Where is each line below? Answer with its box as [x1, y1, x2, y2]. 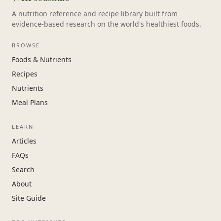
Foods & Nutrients [12, 55, 72, 64]
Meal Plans [12, 98, 48, 107]
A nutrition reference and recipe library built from [12, 9, 178, 18]
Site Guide [12, 193, 46, 203]
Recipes [12, 69, 37, 78]
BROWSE [12, 41, 40, 49]
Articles [12, 136, 37, 146]
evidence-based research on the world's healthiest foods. [12, 19, 201, 29]
